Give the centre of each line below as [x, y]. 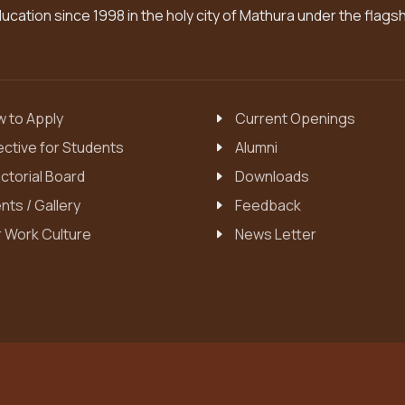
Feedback [268, 205]
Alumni [256, 147]
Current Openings [295, 118]
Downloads [272, 176]
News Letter [275, 234]
